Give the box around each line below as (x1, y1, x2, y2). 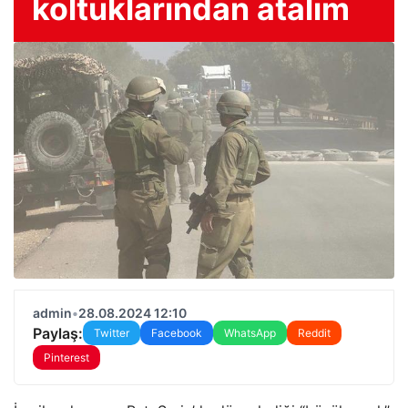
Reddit (298, 326, 331, 340)
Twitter (94, 326, 129, 340)
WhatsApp (224, 326, 276, 340)
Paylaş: (33, 323, 83, 342)
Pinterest (44, 351, 89, 364)
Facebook (151, 326, 202, 340)
